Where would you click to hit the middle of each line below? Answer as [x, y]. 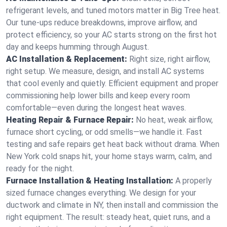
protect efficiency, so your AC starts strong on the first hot [111, 35]
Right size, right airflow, [170, 59]
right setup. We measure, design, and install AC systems [105, 71]
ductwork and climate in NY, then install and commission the [112, 205]
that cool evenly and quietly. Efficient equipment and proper [112, 83]
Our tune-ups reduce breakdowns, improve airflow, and [102, 23]
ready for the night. [40, 168]
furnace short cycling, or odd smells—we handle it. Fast [104, 132]
